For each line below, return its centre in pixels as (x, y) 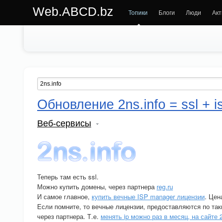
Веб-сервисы (64, 123)
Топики (138, 12)
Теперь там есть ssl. (68, 177)
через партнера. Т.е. (69, 216)
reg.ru (165, 187)
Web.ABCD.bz (73, 11)
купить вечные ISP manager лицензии (148, 196)
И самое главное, (64, 196)
